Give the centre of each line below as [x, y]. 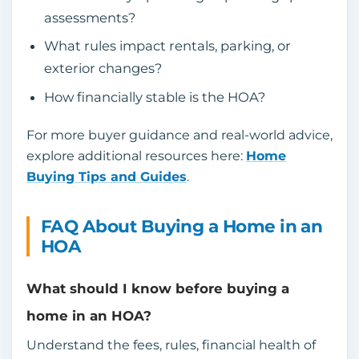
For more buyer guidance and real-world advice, [179, 135]
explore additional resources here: [136, 156]
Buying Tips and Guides [107, 177]
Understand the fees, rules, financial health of [171, 345]
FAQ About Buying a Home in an [182, 226]
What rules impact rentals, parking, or [167, 46]
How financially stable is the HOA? [154, 97]
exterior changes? [103, 69]
